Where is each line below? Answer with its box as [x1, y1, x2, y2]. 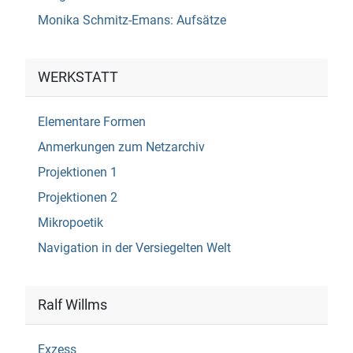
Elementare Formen [38, 114, 146, 130]
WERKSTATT [38, 69, 118, 86]
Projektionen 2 [38, 190, 117, 206]
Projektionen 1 [38, 165, 117, 180]
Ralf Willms [38, 297, 107, 314]
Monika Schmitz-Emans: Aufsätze [38, 13, 226, 28]
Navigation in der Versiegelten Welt [38, 240, 231, 256]
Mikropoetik [38, 215, 103, 231]
